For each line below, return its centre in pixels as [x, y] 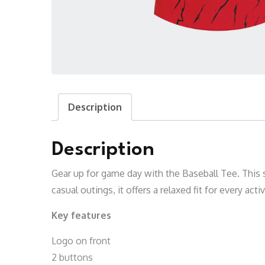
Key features [81, 216]
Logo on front [81, 241]
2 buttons [72, 258]
